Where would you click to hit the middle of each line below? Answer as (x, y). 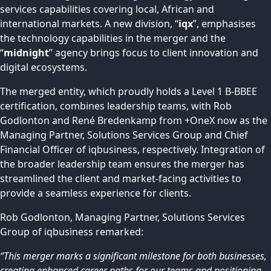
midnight (26, 52)
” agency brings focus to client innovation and (154, 52)
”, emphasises (224, 23)
